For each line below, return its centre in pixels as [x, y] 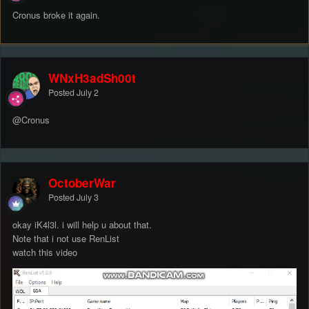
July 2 [88, 92]
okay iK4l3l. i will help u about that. [83, 224]
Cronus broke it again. [56, 14]
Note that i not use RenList [66, 238]
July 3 [88, 197]
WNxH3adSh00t [92, 78]
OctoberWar [82, 182]
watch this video [46, 252]
